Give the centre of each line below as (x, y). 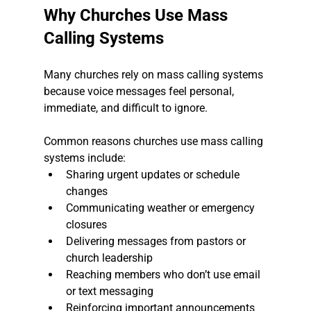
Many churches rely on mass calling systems (154, 75)
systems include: (84, 158)
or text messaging (109, 292)
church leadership (109, 258)
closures (86, 225)
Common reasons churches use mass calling (154, 142)
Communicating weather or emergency (161, 208)
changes (86, 192)
